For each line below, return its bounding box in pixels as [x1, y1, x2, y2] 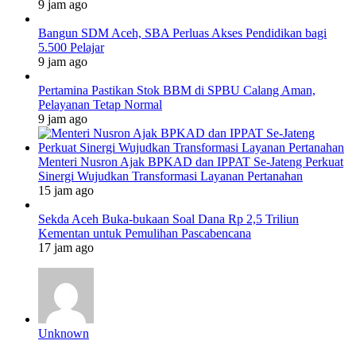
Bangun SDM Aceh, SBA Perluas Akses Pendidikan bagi [38, 25, 327, 40]
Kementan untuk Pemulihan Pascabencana [38, 226, 251, 240]
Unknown [38, 326, 89, 340]
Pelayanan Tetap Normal [38, 97, 162, 111]
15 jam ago [38, 183, 94, 197]
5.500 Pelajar [38, 40, 104, 54]
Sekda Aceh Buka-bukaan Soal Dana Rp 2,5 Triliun [38, 211, 299, 226]
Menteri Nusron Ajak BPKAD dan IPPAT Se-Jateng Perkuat [38, 154, 343, 168]
